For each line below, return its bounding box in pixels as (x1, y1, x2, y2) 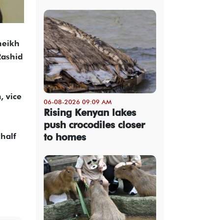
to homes (44, 131, 86, 143)
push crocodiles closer (44, 118, 145, 131)
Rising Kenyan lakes (44, 106, 136, 118)
